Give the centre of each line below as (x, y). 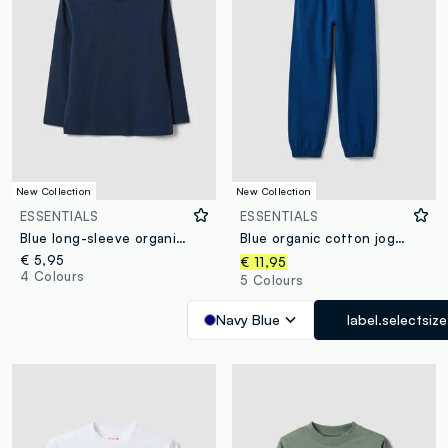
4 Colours (52, 275)
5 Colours (271, 279)
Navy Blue (248, 319)
